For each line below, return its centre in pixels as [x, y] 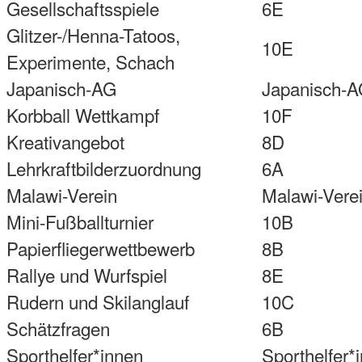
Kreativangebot [65, 142]
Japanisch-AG [61, 88]
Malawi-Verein [62, 195]
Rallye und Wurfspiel [87, 275]
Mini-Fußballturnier [80, 222]
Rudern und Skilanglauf [98, 302]
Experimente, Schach [90, 62]
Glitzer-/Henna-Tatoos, [93, 35]
